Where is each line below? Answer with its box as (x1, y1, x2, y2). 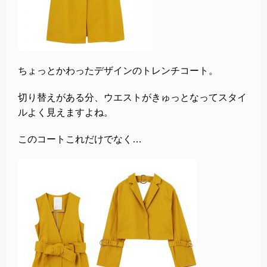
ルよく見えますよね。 (18, 107, 113, 117)
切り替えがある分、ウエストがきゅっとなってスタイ (18, 92, 247, 103)
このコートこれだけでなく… (18, 133, 142, 144)
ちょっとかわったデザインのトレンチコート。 (18, 65, 218, 76)
